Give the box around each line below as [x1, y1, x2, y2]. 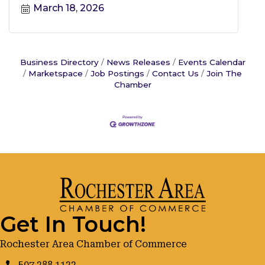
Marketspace [28, 68, 83, 78]
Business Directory [20, 57, 99, 67]
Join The [206, 68, 242, 78]
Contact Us [152, 68, 199, 78]
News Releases [106, 57, 170, 67]
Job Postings [91, 68, 144, 78]
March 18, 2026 [33, 2, 104, 14]
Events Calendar [177, 57, 245, 67]
